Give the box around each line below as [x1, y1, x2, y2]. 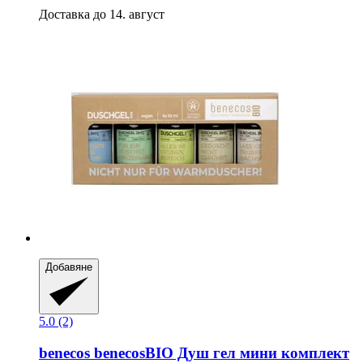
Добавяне [45, 260, 92, 273]
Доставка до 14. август [39, 6, 164, 21]
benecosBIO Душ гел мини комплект [90, 344, 349, 361]
